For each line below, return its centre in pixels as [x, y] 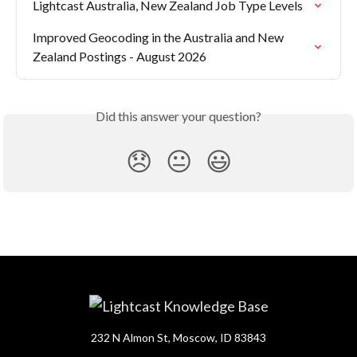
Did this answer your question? [178, 116]
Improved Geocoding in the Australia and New [159, 37]
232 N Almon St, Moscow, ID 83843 [178, 337]
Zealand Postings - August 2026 [120, 56]
